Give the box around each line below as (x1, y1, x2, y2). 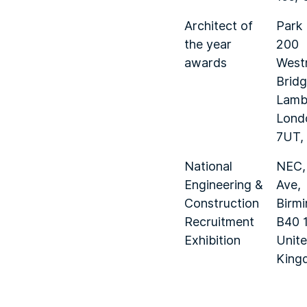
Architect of (184, 16, 253, 35)
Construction (184, 194, 259, 212)
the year (184, 35, 232, 53)
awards (184, 53, 227, 72)
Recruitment (184, 212, 254, 231)
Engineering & (184, 175, 263, 194)
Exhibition (184, 231, 241, 249)
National (184, 157, 232, 175)
